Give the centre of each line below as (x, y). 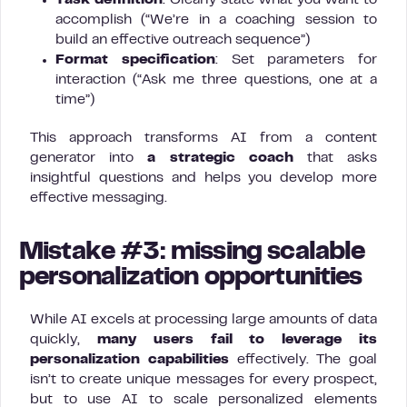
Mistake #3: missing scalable (192, 253)
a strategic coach (220, 158)
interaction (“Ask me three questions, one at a (216, 80)
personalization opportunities (191, 278)
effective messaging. (99, 198)
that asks (335, 158)
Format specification (135, 60)
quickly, (64, 340)
